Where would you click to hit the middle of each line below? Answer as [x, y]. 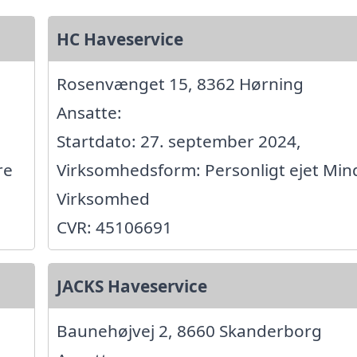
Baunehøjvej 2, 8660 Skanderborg [189, 331]
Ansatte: [89, 113]
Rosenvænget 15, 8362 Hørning [180, 84]
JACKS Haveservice [131, 286]
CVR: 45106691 [114, 228]
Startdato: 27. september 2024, [178, 141]
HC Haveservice [120, 39]
